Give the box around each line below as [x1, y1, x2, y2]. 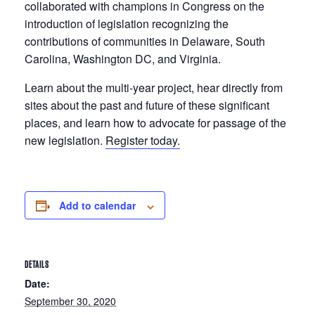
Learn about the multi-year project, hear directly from [25, 79, 283, 96]
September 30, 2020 [25, 294, 116, 309]
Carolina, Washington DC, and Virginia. [25, 51, 221, 67]
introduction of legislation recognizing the [25, 15, 229, 32]
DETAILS [25, 259, 49, 271]
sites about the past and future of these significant [25, 97, 269, 114]
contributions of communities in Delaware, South [25, 33, 265, 50]
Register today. [105, 132, 180, 149]
